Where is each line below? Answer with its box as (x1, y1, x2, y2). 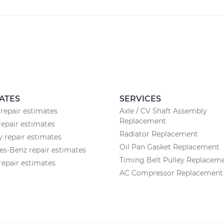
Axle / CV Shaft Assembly (119, 106, 207, 115)
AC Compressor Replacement (119, 168, 223, 177)
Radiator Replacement (119, 129, 198, 138)
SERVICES (119, 94, 161, 103)
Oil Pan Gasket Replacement (119, 142, 219, 151)
